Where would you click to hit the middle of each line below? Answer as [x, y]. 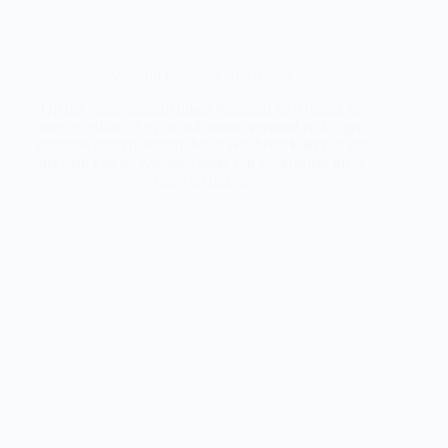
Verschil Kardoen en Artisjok [202, 76]
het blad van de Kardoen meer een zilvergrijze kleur [201, 162]
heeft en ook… [201, 180]
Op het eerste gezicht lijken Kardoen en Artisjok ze [202, 108]
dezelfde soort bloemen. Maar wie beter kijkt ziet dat [201, 144]
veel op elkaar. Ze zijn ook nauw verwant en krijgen [201, 126]
